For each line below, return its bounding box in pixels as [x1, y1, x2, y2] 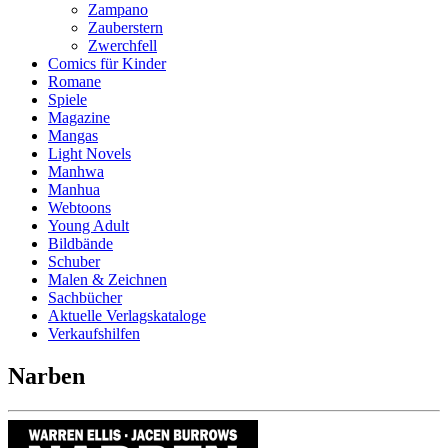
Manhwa [48, 163, 104, 180]
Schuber [48, 253, 100, 270]
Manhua [48, 181, 100, 198]
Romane [48, 73, 101, 90]
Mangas [48, 127, 98, 144]
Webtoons [48, 199, 111, 216]
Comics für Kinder [48, 55, 166, 72]
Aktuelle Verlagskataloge [48, 307, 206, 324]
